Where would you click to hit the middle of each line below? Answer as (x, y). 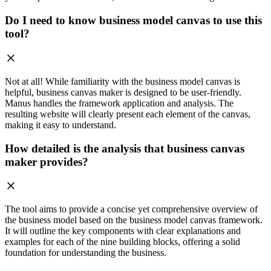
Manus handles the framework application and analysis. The (119, 103)
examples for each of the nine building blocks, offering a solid (122, 242)
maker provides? (47, 162)
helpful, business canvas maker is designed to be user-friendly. (123, 92)
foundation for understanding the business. (86, 253)
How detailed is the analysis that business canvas (125, 148)
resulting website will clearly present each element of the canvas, (128, 114)
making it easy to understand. (60, 125)
